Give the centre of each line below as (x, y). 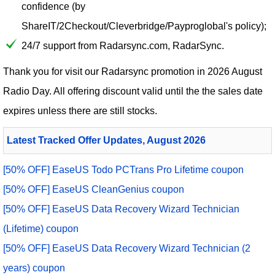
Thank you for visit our (52, 72)
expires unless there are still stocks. (80, 111)
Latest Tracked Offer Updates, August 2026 (106, 141)
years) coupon (34, 268)
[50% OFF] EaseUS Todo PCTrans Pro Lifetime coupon (123, 170)
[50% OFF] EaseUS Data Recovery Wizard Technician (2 (127, 249)
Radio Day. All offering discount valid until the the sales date (133, 91)
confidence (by (53, 7)
